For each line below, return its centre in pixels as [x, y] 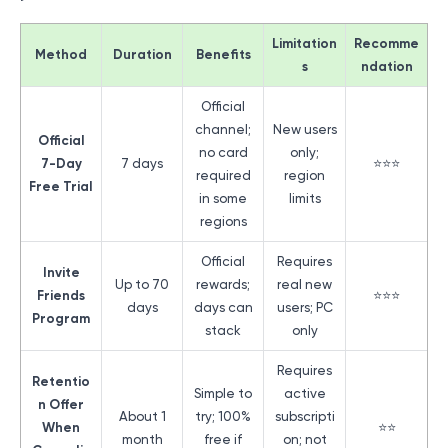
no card [223, 152]
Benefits [223, 54]
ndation [386, 66]
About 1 [142, 416]
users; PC [304, 307]
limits [304, 198]
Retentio [61, 381]
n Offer [61, 404]
